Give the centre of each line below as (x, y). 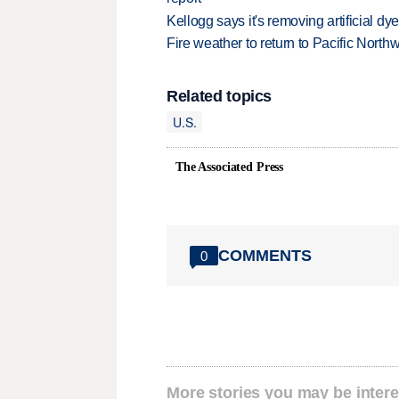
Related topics (220, 97)
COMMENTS (265, 255)
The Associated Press (230, 167)
